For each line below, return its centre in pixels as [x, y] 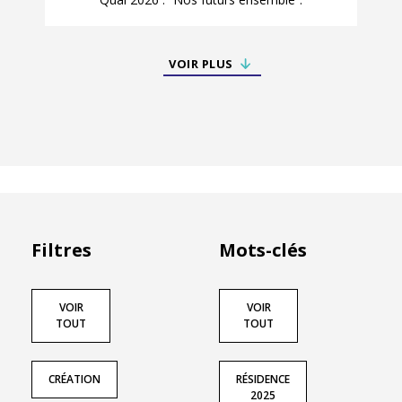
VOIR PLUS [201, 64]
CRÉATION [74, 380]
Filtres [61, 250]
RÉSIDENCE [263, 380]
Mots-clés [263, 250]
